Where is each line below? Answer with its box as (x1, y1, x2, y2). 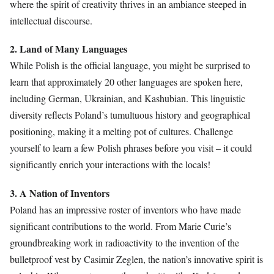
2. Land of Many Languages (10, 42, 127, 56)
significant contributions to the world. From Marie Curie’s (10, 219, 231, 232)
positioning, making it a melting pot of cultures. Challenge (10, 125, 233, 138)
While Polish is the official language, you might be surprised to (10, 59, 250, 72)
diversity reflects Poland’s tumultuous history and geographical (10, 108, 250, 122)
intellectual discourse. (10, 14, 92, 28)
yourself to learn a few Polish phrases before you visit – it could (10, 141, 252, 155)
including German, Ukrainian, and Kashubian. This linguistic (10, 92, 245, 105)
